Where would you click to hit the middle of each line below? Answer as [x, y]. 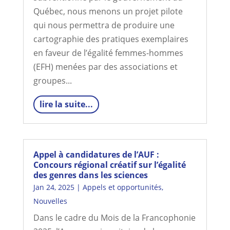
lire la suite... [66, 104]
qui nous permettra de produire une [104, 25]
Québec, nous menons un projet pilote [108, 11]
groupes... [52, 81]
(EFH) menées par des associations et [105, 67]
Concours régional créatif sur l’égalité [109, 165]
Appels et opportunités [122, 187]
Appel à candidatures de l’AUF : [96, 155]
